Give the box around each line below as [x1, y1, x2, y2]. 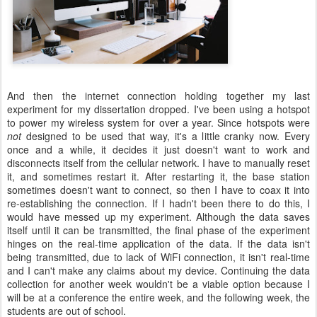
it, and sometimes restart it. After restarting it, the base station [7, 168, 310, 183]
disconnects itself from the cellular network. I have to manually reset [7, 155, 310, 170]
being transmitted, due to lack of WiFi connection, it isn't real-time [7, 249, 310, 264]
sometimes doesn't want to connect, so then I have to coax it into [7, 182, 310, 197]
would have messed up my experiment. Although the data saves [7, 209, 310, 224]
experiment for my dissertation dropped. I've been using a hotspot [7, 101, 310, 116]
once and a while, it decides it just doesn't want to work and [7, 142, 310, 156]
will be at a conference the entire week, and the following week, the [7, 289, 310, 304]
